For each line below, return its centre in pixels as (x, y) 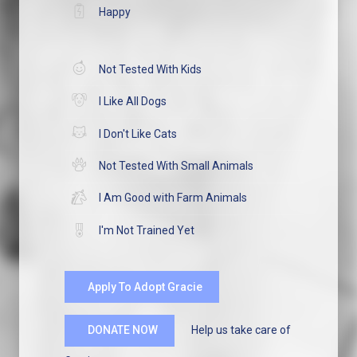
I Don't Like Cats (137, 133)
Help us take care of (232, 330)
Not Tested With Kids (149, 69)
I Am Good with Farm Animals (172, 198)
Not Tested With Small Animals (175, 166)
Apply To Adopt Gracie (145, 286)
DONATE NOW (122, 330)
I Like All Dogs (132, 102)
